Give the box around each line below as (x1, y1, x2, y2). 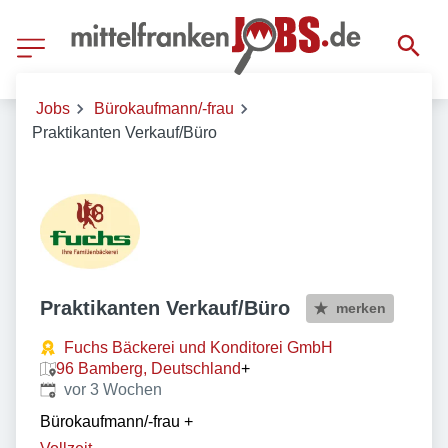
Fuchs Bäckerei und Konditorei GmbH (64, 339, 333, 356)
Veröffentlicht (39, 380, 131, 397)
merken (336, 299, 387, 316)
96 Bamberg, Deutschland (56, 360, 241, 377)
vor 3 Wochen (64, 381, 162, 398)
